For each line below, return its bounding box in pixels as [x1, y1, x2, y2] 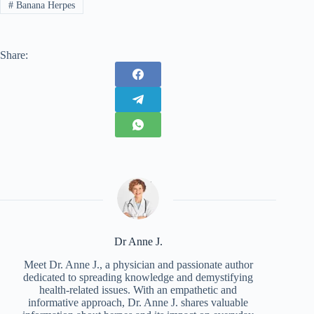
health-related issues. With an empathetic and [39, 284, 238, 296]
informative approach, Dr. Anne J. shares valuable [28, 296, 249, 308]
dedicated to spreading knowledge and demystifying [23, 271, 254, 283]
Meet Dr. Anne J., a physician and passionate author [23, 259, 253, 271]
